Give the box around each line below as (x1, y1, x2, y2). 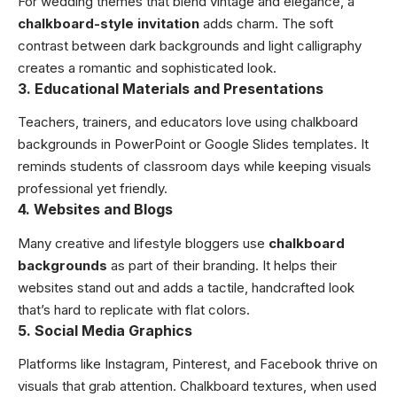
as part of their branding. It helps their (107, 256, 337, 274)
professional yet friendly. (18, 180, 167, 198)
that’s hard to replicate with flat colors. (18, 300, 250, 318)
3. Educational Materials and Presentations (18, 79, 323, 97)
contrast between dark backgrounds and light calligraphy (18, 36, 362, 54)
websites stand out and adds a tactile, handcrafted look (18, 278, 354, 296)
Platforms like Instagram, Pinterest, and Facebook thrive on (18, 355, 378, 373)
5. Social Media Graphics (18, 321, 192, 339)
